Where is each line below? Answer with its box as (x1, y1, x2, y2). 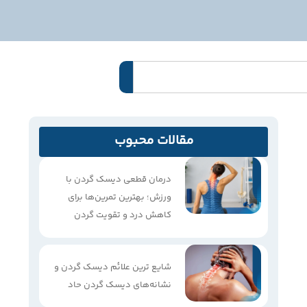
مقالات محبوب (114, 130, 193, 151)
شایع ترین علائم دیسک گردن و (54, 260, 172, 274)
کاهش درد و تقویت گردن (74, 208, 172, 222)
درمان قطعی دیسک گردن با (66, 172, 172, 186)
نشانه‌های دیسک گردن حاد (68, 278, 172, 292)
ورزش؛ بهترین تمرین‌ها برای (68, 190, 172, 204)
